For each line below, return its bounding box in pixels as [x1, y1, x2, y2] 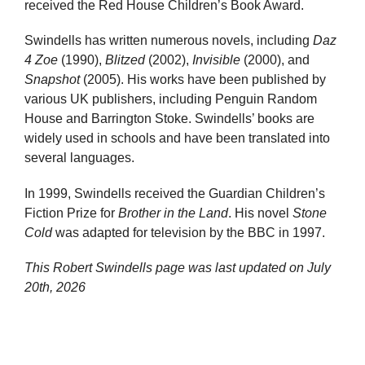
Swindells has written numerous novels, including [24, 33, 313, 48]
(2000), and [240, 53, 310, 68]
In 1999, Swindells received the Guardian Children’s [24, 186, 325, 200]
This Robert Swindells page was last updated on [24, 260, 307, 275]
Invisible [192, 53, 240, 68]
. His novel [228, 205, 292, 220]
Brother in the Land [118, 205, 228, 220]
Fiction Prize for [24, 205, 118, 220]
